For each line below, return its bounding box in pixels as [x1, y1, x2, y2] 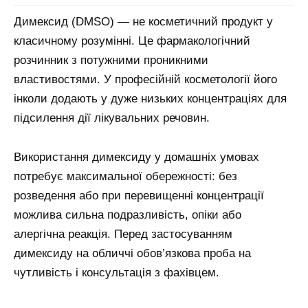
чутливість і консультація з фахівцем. [14, 266, 219, 280]
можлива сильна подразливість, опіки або [14, 208, 241, 222]
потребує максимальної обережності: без [14, 170, 237, 184]
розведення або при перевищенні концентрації [14, 189, 264, 203]
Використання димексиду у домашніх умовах [14, 151, 259, 164]
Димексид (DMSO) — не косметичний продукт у [14, 15, 273, 29]
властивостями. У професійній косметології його [14, 73, 277, 87]
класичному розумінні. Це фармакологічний [14, 34, 250, 48]
